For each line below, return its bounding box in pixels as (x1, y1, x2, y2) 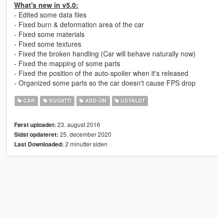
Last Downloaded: (14, 140, 64, 149)
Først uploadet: (14, 121, 56, 129)
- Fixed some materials (14, 29, 85, 39)
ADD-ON (84, 97, 107, 105)
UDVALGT (119, 97, 145, 105)
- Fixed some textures (14, 39, 81, 49)
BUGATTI (47, 97, 72, 105)
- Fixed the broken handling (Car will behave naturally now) (14, 49, 196, 59)
